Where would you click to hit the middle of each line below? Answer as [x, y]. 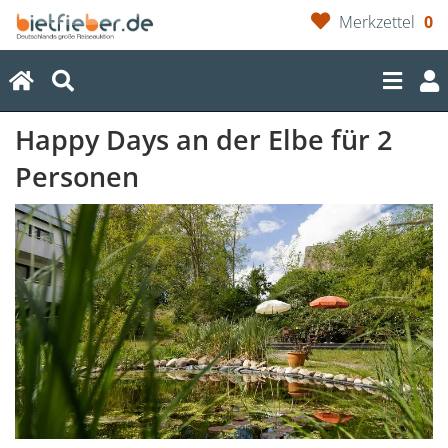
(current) [80, 79]
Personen [77, 177]
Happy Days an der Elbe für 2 [203, 140]
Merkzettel [376, 22]
